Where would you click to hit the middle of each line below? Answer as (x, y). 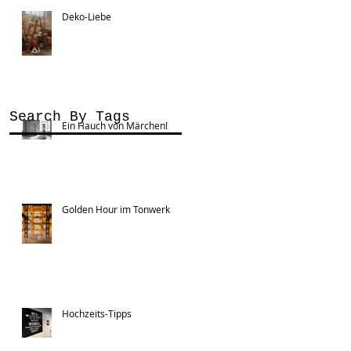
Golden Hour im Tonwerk (116, 209)
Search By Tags (70, 116)
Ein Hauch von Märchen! (115, 125)
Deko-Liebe (87, 16)
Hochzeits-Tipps (97, 313)
